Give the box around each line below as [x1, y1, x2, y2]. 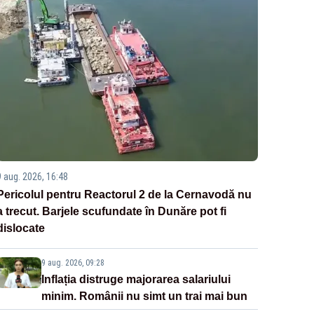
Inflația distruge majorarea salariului [41, 273, 231, 286]
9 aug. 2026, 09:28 [41, 258, 104, 268]
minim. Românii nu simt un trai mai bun [41, 290, 247, 303]
